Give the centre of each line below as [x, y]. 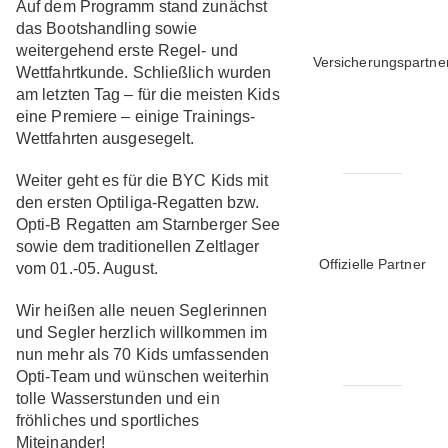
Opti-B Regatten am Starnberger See [148, 224]
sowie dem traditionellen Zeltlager [137, 246]
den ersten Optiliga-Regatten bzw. [137, 202]
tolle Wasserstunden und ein [117, 398]
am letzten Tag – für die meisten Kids [147, 94]
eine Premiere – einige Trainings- [135, 116]
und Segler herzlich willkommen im [141, 332]
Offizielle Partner [372, 263]
